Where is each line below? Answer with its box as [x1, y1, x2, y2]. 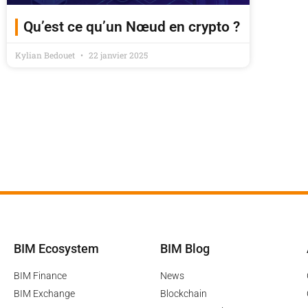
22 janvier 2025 [87, 49, 148, 60]
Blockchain [159, 287, 207, 299]
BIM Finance [14, 269, 67, 281]
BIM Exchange [14, 287, 75, 299]
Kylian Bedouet [15, 49, 77, 60]
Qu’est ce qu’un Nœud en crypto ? [23, 18, 240, 35]
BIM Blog [159, 241, 210, 256]
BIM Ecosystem [14, 241, 99, 256]
